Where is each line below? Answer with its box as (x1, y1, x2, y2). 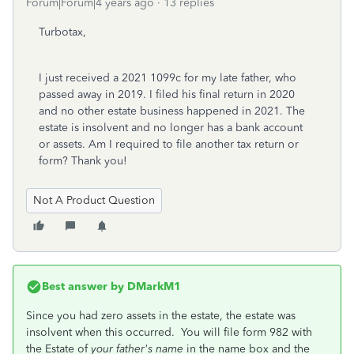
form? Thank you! (39, 154, 127, 168)
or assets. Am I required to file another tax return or (39, 137, 299, 151)
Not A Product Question (33, 194, 155, 207)
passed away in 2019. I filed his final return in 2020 (39, 88, 295, 101)
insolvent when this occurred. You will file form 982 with (26, 326, 312, 339)
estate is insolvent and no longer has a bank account (39, 121, 303, 134)
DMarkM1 (124, 280, 181, 293)
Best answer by (42, 280, 124, 293)
